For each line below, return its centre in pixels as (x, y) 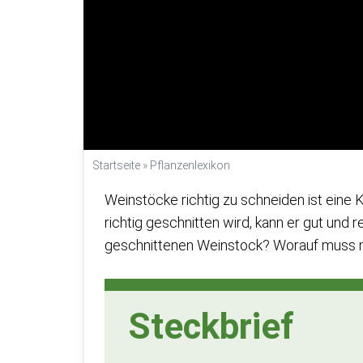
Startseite (116, 165)
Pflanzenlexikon (190, 165)
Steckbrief (211, 327)
